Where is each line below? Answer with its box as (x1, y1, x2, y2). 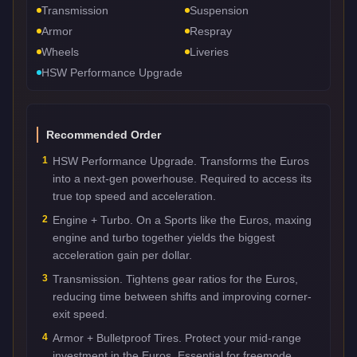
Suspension (190, 3, 249, 17)
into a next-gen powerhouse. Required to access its (53, 171, 312, 185)
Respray (190, 24, 232, 37)
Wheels (41, 45, 79, 58)
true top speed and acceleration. (53, 189, 216, 202)
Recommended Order (46, 127, 161, 141)
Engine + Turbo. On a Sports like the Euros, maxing (53, 213, 312, 226)
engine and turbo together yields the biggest (53, 230, 275, 244)
